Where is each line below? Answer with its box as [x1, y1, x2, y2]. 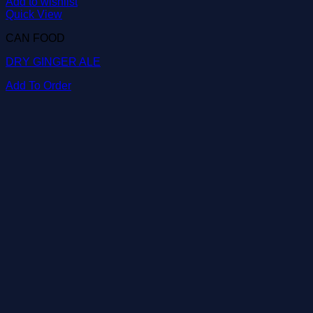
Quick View [6, 8, 62, 20]
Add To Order [6, 80, 71, 92]
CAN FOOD [6, 32, 65, 44]
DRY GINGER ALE [6, 56, 101, 68]
